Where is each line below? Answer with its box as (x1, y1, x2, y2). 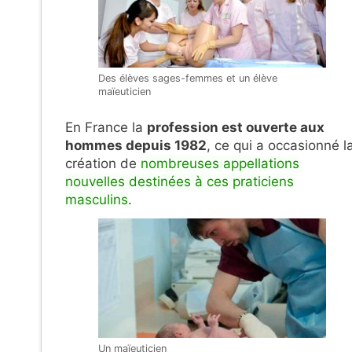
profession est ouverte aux (147, 119, 324, 135)
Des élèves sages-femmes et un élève (97, 72, 277, 85)
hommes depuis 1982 (65, 137, 207, 153)
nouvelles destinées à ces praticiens (65, 173, 294, 189)
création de (65, 155, 141, 171)
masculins (65, 191, 128, 207)
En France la (65, 119, 147, 135)
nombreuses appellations (141, 155, 299, 171)
